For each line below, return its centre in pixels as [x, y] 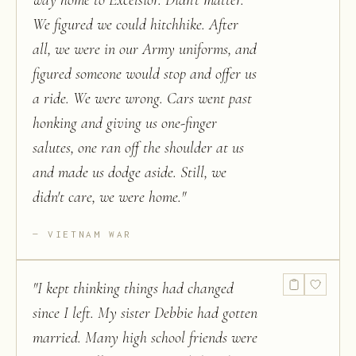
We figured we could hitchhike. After [135, 25]
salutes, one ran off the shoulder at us [138, 148]
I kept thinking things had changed [135, 288]
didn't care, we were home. [107, 197]
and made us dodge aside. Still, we [130, 172]
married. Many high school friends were [145, 338]
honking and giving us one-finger [125, 123]
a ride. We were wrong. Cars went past [142, 99]
